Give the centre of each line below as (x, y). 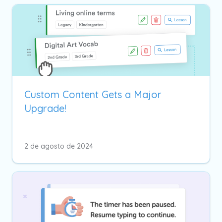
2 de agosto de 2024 (59, 146)
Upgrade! (45, 108)
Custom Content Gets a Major (93, 94)
